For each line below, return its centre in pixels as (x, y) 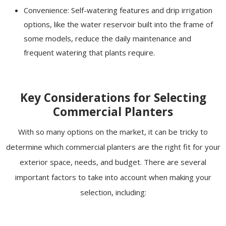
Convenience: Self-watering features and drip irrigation (118, 10)
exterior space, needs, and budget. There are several (113, 162)
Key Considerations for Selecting (113, 98)
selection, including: (113, 192)
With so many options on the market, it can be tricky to (113, 132)
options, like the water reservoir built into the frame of (119, 24)
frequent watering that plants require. (90, 53)
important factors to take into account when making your (113, 177)
